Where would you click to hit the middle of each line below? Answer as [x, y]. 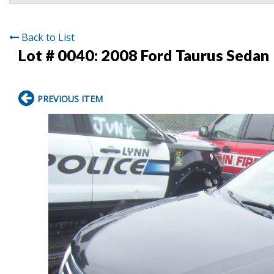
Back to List [48, 37]
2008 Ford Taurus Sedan [185, 55]
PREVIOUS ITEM [70, 98]
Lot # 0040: [60, 55]
